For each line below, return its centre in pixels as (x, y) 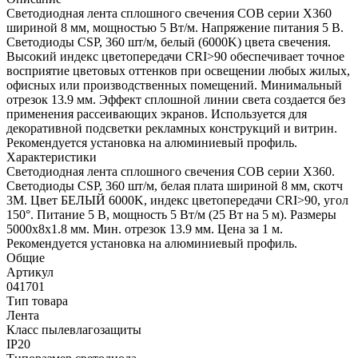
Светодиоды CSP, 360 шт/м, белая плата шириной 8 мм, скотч (175, 185)
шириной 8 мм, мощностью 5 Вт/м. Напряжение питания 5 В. (175, 27)
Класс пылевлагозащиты (74, 329)
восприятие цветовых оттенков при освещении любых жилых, (178, 70)
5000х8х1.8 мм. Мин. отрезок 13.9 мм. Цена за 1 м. (145, 229)
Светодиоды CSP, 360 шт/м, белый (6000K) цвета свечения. (169, 42)
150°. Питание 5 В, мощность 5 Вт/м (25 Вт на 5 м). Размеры (171, 214)
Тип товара (37, 300)
